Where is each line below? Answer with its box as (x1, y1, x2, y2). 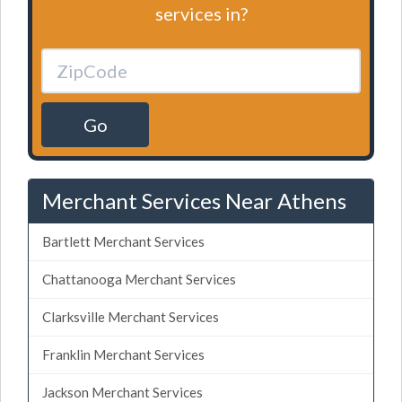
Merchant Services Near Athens (42, 187, 346, 214)
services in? (154, 2, 248, 24)
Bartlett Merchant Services (42, 232, 205, 249)
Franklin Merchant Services (42, 345, 205, 363)
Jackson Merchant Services (42, 383, 203, 400)
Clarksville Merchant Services (42, 308, 219, 325)
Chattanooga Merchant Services (42, 270, 236, 287)
